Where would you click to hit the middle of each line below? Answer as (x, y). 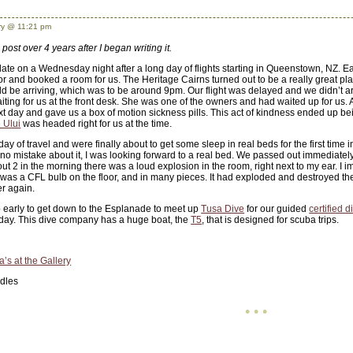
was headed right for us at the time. (97, 124)
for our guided (277, 209)
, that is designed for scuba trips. (271, 220)
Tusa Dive (223, 209)
